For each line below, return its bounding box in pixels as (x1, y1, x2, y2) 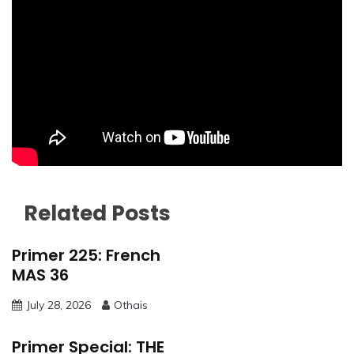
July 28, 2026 (26, 297, 91, 312)
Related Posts (24, 198, 171, 228)
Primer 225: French (12, 243, 160, 266)
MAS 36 (12, 263, 69, 286)
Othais (114, 297, 148, 312)
